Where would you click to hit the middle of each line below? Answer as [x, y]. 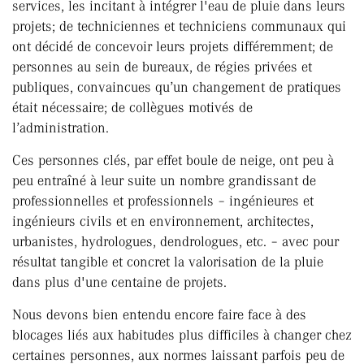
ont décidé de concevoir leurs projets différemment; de [173, 47]
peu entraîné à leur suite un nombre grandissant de [164, 181]
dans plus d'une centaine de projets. [119, 282]
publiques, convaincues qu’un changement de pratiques [177, 87]
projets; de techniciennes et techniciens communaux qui [179, 26]
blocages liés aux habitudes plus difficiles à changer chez [182, 335]
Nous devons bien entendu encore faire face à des [159, 315]
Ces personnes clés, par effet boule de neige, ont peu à [173, 160]
